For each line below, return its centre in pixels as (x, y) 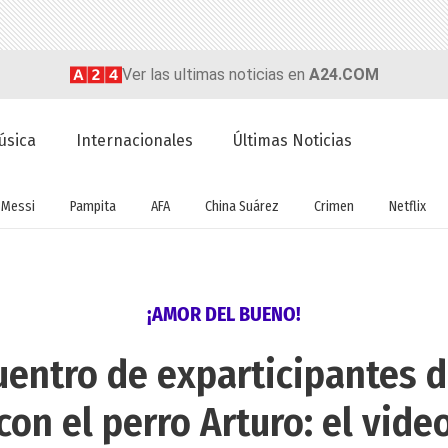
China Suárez (241, 206)
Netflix (407, 206)
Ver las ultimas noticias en (215, 74)
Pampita (92, 206)
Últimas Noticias (293, 141)
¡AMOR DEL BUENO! (224, 314)
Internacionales (135, 141)
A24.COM (343, 74)
